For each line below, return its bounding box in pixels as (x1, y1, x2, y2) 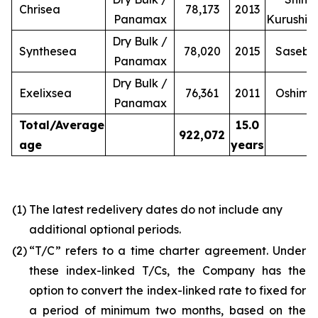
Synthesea (19, 44, 77, 59)
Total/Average (19, 118, 104, 133)
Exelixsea (19, 86, 72, 101)
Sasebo (275, 44, 317, 59)
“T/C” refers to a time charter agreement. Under (29, 243, 306, 258)
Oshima (275, 86, 317, 101)
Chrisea (19, 2, 60, 17)
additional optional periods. (29, 222, 181, 237)
